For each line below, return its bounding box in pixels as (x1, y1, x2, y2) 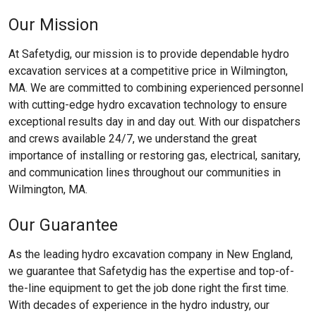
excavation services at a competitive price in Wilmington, (8, 63, 288, 78)
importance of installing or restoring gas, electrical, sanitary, (8, 148, 300, 162)
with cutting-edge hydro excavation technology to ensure (8, 97, 287, 111)
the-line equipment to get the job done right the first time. (8, 281, 288, 295)
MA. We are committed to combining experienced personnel (8, 80, 303, 95)
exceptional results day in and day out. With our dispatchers (8, 114, 300, 128)
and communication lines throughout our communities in (8, 165, 281, 179)
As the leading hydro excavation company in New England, (8, 247, 293, 261)
